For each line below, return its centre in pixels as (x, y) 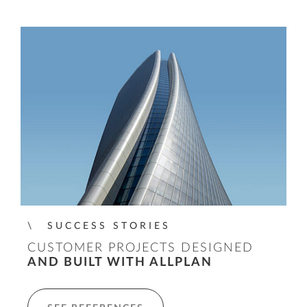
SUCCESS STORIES (109, 226)
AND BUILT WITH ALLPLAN (120, 263)
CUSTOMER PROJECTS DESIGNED (140, 248)
